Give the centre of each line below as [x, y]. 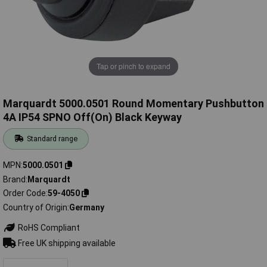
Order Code [24, 193]
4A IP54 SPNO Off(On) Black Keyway [92, 117]
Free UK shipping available [66, 243]
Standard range [52, 139]
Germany [87, 207]
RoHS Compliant [48, 227]
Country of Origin [35, 207]
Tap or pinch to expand [133, 66]
